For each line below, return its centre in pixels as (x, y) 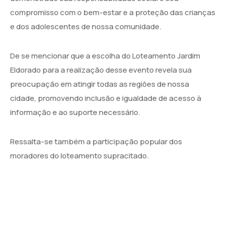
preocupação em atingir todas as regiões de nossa (100, 84)
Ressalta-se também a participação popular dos (96, 141)
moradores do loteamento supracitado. (79, 155)
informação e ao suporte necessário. (75, 112)
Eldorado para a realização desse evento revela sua (101, 70)
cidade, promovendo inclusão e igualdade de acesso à (106, 98)
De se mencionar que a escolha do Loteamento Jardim (105, 55)
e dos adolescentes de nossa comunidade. (86, 26)
